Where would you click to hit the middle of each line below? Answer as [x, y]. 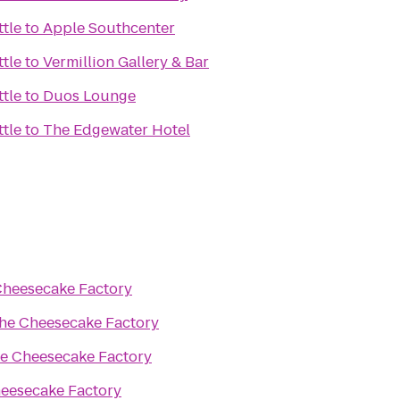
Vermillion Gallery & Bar [126, 62]
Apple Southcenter [109, 28]
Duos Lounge [89, 96]
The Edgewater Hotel [117, 130]
